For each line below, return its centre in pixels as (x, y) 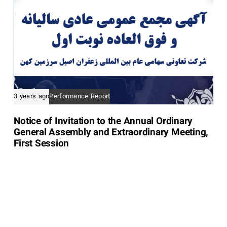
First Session (42, 144)
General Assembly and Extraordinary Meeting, (111, 133)
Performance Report (80, 97)
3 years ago (32, 97)
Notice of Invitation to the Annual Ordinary (103, 122)
